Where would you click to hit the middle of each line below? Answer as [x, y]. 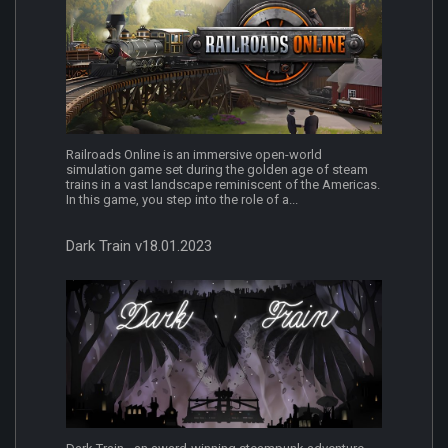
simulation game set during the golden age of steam [217, 170]
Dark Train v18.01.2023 [139, 246]
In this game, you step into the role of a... [182, 200]
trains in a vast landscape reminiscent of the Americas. [223, 185]
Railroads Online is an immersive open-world [194, 155]
